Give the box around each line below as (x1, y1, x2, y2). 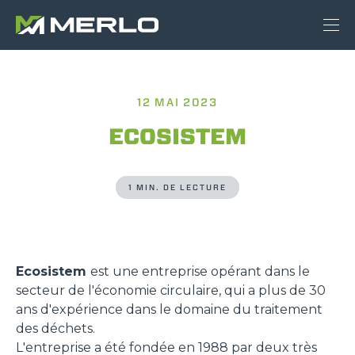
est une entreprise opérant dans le (90, 264, 310, 279)
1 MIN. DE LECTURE (128, 182, 227, 193)
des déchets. (16, 321, 95, 336)
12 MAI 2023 (137, 95, 218, 109)
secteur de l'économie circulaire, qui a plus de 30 (16, 283, 326, 298)
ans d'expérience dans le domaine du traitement (16, 302, 323, 317)
